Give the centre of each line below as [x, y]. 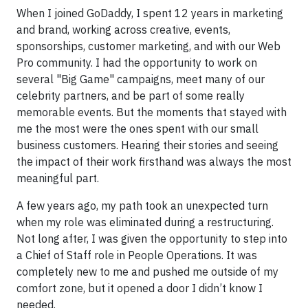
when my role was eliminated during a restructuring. [145, 222]
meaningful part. [58, 178]
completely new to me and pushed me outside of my [147, 272]
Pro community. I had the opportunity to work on [137, 63]
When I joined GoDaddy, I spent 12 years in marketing [150, 13]
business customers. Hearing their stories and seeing [147, 145]
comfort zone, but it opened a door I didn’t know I [140, 288]
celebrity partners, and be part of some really [131, 96]
